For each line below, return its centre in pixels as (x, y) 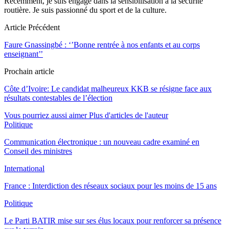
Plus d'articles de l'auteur (129, 115)
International (24, 168)
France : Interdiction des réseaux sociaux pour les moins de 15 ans (110, 186)
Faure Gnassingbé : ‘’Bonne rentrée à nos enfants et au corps (102, 44)
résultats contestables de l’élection (58, 98)
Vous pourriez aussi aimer (45, 115)
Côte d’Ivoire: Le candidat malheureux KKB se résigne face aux (108, 88)
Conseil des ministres (38, 151)
